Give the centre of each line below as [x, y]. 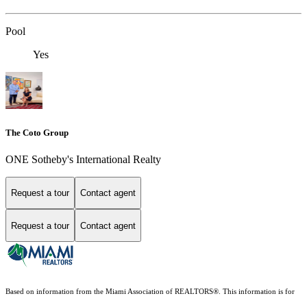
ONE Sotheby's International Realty [83, 159]
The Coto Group [37, 132]
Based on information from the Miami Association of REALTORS [109, 292]
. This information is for [257, 292]
